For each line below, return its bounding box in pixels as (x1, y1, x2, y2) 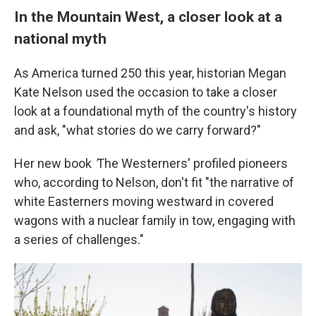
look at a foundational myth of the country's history (14, 104, 297, 119)
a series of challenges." (14, 232, 144, 248)
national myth (14, 30, 107, 48)
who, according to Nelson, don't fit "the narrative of (14, 175, 294, 190)
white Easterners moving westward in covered (14, 194, 274, 209)
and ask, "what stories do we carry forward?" (14, 123, 261, 138)
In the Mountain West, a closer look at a (14, 8, 282, 26)
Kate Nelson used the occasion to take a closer (14, 85, 277, 100)
